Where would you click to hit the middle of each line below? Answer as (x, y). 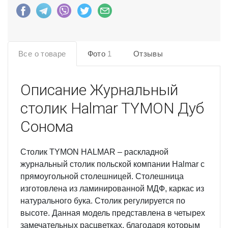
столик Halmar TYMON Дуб (112, 108)
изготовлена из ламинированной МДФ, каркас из (112, 188)
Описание (55, 90)
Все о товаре (42, 53)
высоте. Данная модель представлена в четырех (113, 213)
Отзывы (148, 53)
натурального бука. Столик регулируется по (103, 201)
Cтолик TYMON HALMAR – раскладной (94, 152)
